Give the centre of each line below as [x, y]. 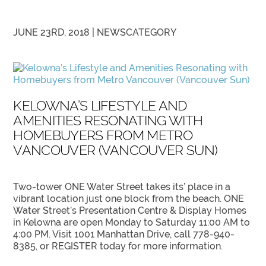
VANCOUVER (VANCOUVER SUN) [115, 150]
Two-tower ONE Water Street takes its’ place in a [122, 187]
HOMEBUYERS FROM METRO [103, 135]
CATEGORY [151, 33]
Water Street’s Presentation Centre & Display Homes [130, 211]
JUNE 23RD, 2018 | [55, 33]
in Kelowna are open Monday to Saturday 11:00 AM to [132, 223]
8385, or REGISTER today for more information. [118, 246]
